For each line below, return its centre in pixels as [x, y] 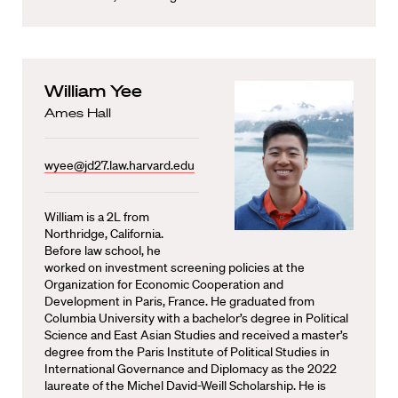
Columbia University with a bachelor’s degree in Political [196, 318]
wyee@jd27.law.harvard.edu [119, 165]
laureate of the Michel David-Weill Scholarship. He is [185, 386]
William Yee [93, 91]
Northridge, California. [104, 234]
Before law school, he [103, 251]
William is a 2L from [97, 217]
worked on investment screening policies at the [175, 267]
